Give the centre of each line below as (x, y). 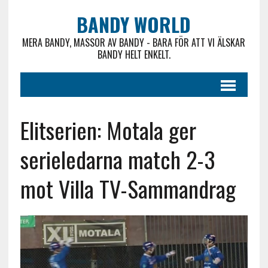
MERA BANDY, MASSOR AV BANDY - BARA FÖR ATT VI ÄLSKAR (134, 42)
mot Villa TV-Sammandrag (128, 188)
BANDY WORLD (134, 24)
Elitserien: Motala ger (108, 130)
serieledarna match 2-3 (118, 159)
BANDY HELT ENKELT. (134, 54)
